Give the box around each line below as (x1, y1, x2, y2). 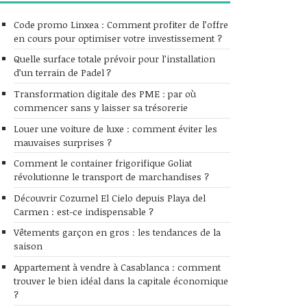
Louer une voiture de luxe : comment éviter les (14, 121, 217, 135)
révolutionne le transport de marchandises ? (14, 170, 209, 184)
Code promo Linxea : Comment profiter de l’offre (14, 17, 228, 31)
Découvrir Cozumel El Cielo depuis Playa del (14, 191, 206, 204)
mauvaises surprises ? (14, 135, 112, 149)
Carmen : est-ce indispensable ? (14, 204, 153, 218)
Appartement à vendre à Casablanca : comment (14, 260, 221, 273)
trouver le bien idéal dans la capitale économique (14, 273, 228, 287)
